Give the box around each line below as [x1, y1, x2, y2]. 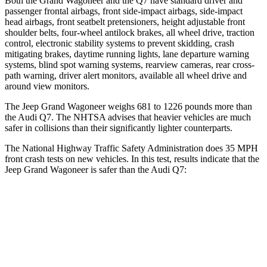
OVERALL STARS [49, 230, 110, 239]
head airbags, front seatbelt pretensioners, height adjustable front [5, 16, 245, 27]
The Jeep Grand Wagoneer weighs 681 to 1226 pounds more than [5, 101, 252, 111]
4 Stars [193, 230, 215, 239]
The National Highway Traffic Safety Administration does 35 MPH [5, 142, 258, 153]
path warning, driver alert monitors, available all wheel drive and [5, 70, 247, 80]
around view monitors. [5, 80, 89, 91]
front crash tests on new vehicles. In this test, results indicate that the [5, 153, 259, 164]
